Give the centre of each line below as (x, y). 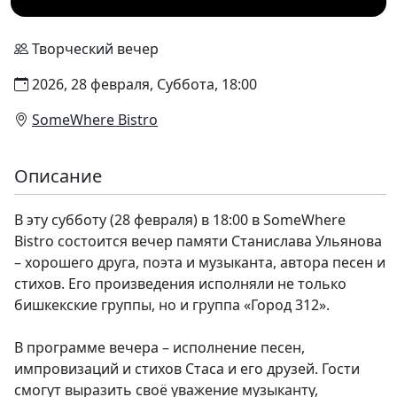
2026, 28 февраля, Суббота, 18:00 (144, 84)
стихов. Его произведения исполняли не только (180, 283)
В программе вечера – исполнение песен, (160, 347)
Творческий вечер (95, 48)
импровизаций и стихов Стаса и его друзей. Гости (187, 368)
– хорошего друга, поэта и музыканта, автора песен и (200, 262)
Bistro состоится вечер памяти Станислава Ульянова (198, 241)
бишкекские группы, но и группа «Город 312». (172, 304)
